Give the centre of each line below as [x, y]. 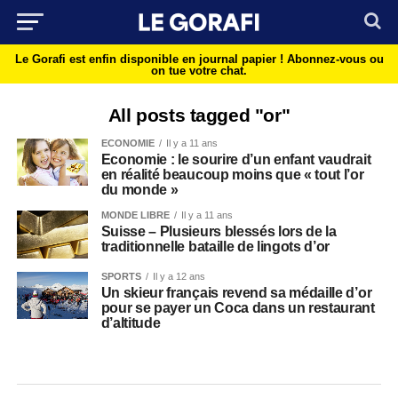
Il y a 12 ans [179, 276]
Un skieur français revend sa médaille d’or [236, 292]
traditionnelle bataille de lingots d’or [215, 247]
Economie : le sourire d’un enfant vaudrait [236, 159]
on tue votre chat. [199, 71]
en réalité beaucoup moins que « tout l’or [232, 175]
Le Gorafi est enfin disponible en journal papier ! [151, 59]
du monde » [139, 190]
